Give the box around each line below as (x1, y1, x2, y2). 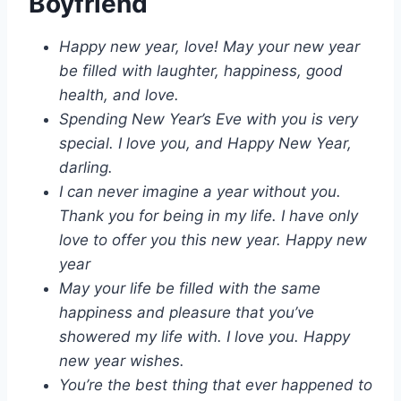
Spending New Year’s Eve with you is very (59, 110, 358, 129)
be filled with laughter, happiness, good (59, 62, 343, 81)
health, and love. (59, 86, 179, 105)
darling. (59, 158, 113, 177)
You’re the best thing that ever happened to (59, 376, 372, 395)
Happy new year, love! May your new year (59, 38, 360, 56)
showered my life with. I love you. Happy (59, 328, 350, 346)
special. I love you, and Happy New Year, (59, 134, 352, 153)
